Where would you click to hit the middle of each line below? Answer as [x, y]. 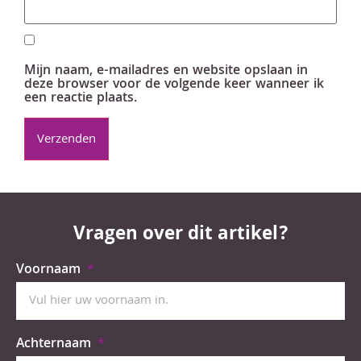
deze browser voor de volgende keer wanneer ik [174, 85]
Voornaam [50, 271]
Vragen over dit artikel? [180, 236]
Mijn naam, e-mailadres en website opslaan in [166, 72]
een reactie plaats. [81, 99]
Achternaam [56, 345]
